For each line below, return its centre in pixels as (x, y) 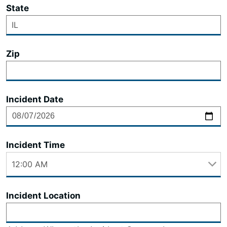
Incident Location (43, 195)
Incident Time (35, 145)
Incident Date (35, 99)
